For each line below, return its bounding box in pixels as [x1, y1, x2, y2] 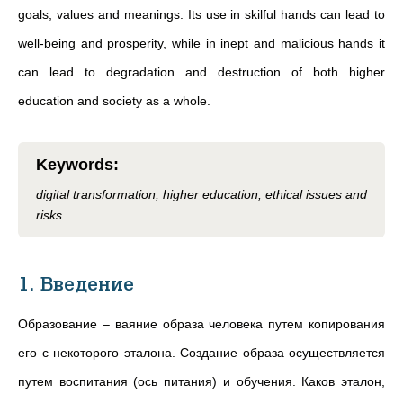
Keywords [36, 156, 113, 174]
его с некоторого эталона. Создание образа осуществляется [18, 345, 385, 360]
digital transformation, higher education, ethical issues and [36, 187, 367, 201]
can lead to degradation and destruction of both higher [18, 65, 385, 79]
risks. [36, 208, 66, 222]
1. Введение [18, 274, 134, 295]
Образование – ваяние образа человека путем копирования [18, 317, 385, 331]
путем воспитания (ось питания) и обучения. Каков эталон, [18, 374, 385, 389]
